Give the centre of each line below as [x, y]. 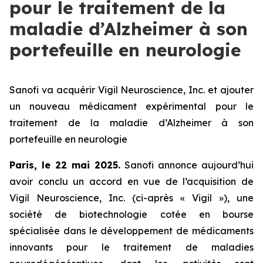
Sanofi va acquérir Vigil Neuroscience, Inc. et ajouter [131, 90]
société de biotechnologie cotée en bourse [131, 214]
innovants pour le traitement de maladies [131, 247]
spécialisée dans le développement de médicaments [131, 231]
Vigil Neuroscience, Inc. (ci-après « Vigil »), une [131, 198]
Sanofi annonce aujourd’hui [187, 165]
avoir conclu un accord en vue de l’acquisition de [131, 181]
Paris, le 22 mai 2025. [65, 165]
